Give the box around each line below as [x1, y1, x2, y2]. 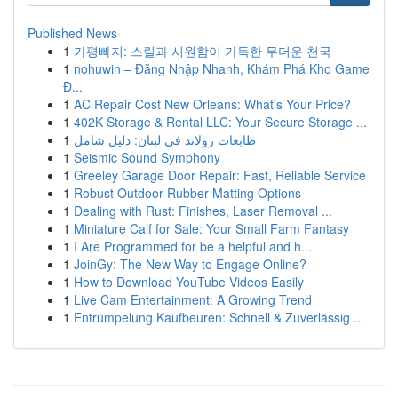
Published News [28, 24, 117, 42]
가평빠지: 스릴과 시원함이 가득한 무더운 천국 [74, 42, 331, 60]
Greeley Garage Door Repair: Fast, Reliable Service [74, 166, 366, 184]
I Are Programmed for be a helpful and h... [74, 237, 312, 255]
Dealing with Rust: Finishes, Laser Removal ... [74, 202, 332, 219]
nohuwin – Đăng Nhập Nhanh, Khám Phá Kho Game [74, 60, 370, 77]
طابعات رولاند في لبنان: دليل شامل [74, 131, 256, 148]
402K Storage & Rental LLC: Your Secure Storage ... [74, 113, 367, 131]
